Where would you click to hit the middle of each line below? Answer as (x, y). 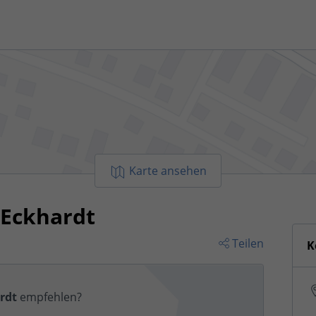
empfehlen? (49, 297)
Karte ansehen (168, 171)
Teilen (248, 243)
